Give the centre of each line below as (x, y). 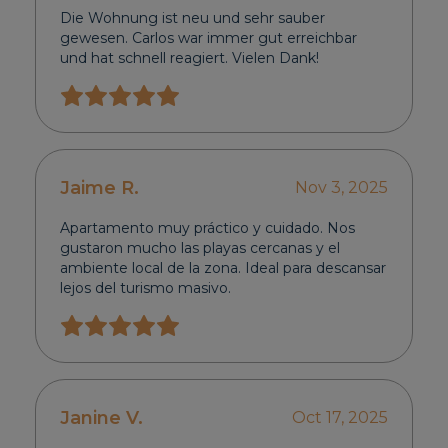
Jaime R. (100, 188)
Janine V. (102, 418)
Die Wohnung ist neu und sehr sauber (193, 18)
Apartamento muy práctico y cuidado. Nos (208, 228)
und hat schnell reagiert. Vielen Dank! (190, 58)
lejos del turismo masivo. (146, 288)
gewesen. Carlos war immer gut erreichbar (209, 38)
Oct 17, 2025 (339, 418)
